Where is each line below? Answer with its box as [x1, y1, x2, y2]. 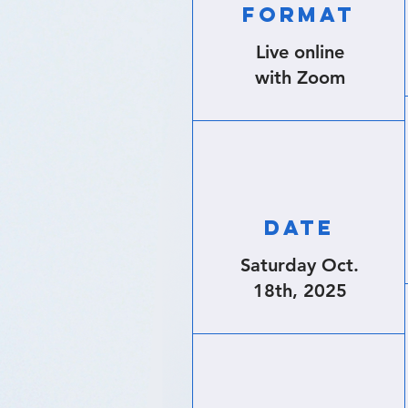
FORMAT [242, 2, 355, 27]
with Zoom [254, 66, 345, 88]
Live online [255, 41, 344, 63]
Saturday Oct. [240, 254, 359, 276]
